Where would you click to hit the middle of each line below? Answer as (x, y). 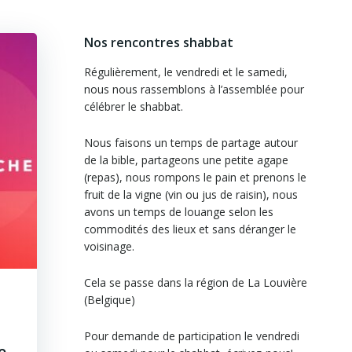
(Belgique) (109, 300)
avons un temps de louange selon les (178, 212)
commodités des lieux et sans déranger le (190, 229)
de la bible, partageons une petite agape (186, 160)
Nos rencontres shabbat (158, 42)
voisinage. (109, 246)
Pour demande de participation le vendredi (191, 336)
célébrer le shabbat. (133, 106)
